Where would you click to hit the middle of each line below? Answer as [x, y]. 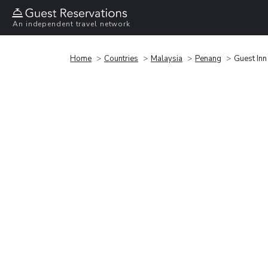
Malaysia [167, 58]
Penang [208, 58]
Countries [121, 58]
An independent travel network [72, 24]
